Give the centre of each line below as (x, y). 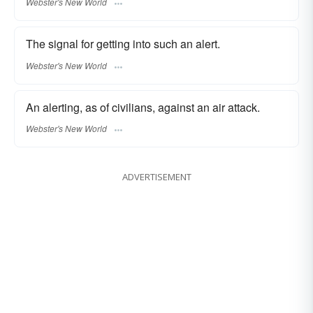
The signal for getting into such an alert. (123, 44)
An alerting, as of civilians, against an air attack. (143, 107)
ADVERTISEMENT (156, 176)
